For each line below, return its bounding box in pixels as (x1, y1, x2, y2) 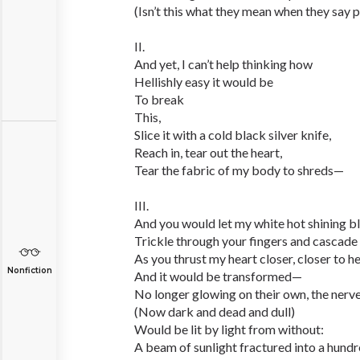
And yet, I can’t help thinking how (134, 56, 313, 72)
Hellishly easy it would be (134, 74, 273, 89)
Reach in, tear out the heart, (134, 145, 282, 160)
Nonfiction (6, 265, 52, 276)
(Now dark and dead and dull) (134, 304, 295, 319)
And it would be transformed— (134, 268, 302, 284)
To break (134, 92, 184, 107)
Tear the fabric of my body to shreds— (134, 162, 344, 178)
